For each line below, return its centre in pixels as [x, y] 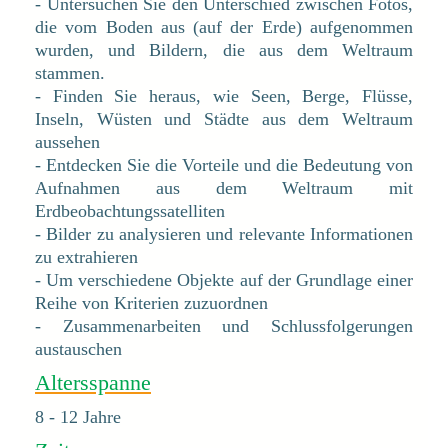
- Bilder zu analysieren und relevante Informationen [224, 233]
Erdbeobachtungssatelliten [130, 210]
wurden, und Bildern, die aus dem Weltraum [224, 49]
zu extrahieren [86, 256]
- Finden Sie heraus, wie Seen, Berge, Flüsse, [224, 95]
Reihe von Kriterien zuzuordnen [151, 302]
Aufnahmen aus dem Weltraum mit [224, 187]
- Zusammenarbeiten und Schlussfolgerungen [224, 325]
